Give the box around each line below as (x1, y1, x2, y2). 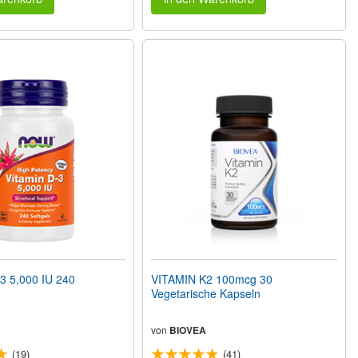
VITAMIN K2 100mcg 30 (151, 271, 273, 288)
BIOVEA (169, 323, 207, 338)
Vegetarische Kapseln (151, 285, 261, 302)
